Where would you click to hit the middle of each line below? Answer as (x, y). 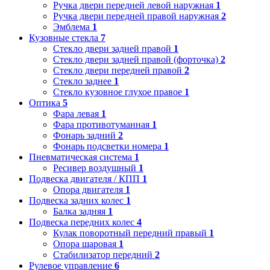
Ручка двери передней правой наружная (136, 16)
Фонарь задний (84, 135)
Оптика (46, 102)
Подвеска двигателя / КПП (86, 178)
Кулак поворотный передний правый (130, 233)
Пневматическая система (82, 157)
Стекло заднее (82, 81)
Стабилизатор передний (103, 254)
